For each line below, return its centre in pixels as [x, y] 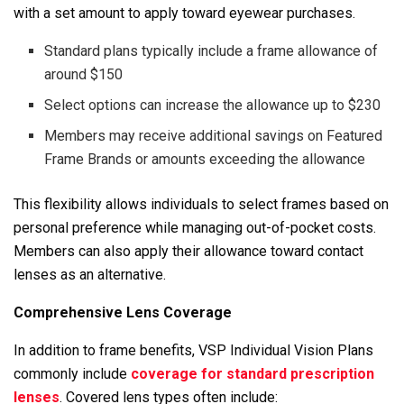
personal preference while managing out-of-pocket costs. [195, 227]
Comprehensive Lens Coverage [123, 312]
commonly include [72, 373]
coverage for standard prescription [252, 373]
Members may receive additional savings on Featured [214, 135]
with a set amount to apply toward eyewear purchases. [184, 13]
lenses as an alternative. [90, 274]
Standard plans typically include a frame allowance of [211, 50]
